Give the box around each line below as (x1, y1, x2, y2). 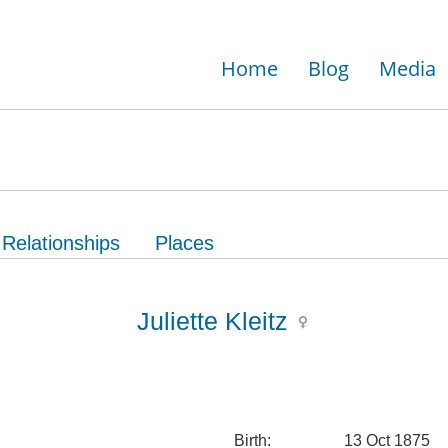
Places (155, 232, 214, 254)
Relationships (2, 232, 120, 254)
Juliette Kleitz (137, 307, 295, 335)
